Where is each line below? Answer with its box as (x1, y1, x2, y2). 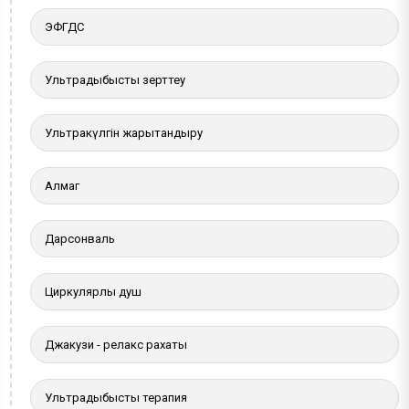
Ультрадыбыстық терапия (45, 390, 188, 404)
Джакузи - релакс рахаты (45, 337, 188, 351)
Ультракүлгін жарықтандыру (45, 125, 204, 140)
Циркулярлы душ (45, 284, 142, 299)
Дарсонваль (45, 231, 116, 246)
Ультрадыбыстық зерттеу (45, 72, 186, 87)
